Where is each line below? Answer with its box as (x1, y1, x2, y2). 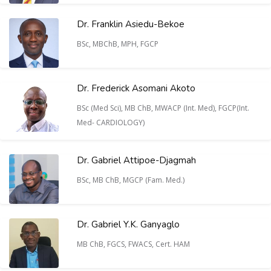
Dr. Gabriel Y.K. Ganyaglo (77, 218, 180, 230)
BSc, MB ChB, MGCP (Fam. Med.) (77, 175, 186, 185)
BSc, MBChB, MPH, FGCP (77, 39, 160, 49)
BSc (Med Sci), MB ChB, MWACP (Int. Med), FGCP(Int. (77, 103, 249, 113)
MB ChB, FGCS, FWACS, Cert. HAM (77, 239, 192, 249)
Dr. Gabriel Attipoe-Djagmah (77, 154, 196, 166)
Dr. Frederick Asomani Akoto (77, 82, 195, 94)
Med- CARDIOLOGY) (77, 117, 146, 128)
